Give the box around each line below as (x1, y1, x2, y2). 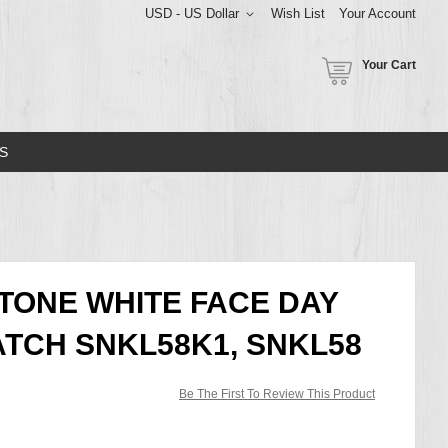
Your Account (339, 6, 416, 21)
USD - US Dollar (145, 6, 239, 21)
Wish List (271, 6, 325, 21)
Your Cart (362, 58, 416, 72)
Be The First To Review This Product (179, 386, 375, 401)
